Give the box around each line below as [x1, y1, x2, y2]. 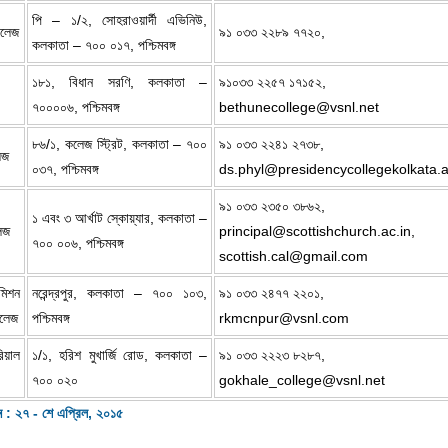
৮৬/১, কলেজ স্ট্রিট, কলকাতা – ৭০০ [32, 135, 208, 152]
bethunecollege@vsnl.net [219, 98, 380, 115]
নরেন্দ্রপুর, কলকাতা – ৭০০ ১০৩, [32, 284, 208, 301]
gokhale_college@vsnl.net [219, 371, 386, 388]
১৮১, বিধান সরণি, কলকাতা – [32, 73, 208, 90]
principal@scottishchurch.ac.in [219, 222, 412, 239]
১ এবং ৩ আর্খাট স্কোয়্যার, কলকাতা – [32, 209, 208, 226]
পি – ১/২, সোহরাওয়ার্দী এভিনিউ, [32, 11, 208, 28]
